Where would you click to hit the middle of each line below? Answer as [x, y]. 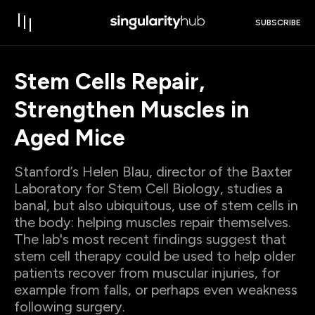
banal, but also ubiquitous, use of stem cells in [156, 205]
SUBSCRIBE [278, 23]
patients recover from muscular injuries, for [147, 273]
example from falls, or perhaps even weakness [156, 290]
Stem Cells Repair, [109, 82]
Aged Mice [70, 138]
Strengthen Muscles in [132, 110]
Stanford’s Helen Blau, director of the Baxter [153, 172]
